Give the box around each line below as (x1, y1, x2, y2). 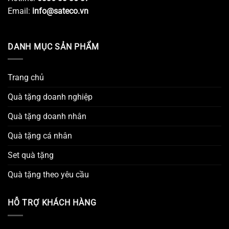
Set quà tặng (8, 150, 54, 161)
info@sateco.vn (32, 6, 88, 16)
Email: (8, 6, 30, 16)
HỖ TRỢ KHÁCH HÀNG (8, 198, 97, 208)
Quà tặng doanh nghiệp (8, 92, 93, 102)
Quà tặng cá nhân (8, 131, 72, 141)
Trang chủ (8, 73, 44, 83)
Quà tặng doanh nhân (8, 111, 86, 122)
